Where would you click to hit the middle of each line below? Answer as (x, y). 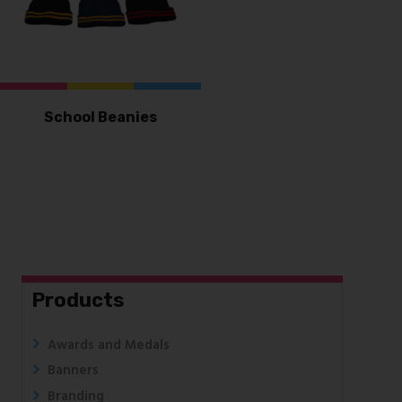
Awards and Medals (108, 345)
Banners (73, 371)
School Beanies (100, 117)
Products (78, 300)
